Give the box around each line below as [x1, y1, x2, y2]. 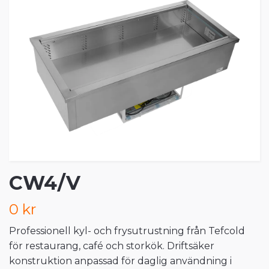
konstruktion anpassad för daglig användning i [9, 255, 232, 267]
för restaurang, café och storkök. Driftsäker [9, 240, 214, 252]
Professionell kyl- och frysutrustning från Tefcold [9, 225, 245, 237]
